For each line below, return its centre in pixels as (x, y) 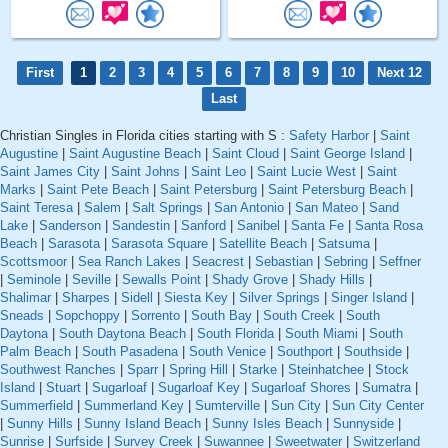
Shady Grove (250, 280)
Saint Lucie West (306, 172)
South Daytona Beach (122, 334)
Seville (91, 280)
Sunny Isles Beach (267, 424)
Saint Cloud (245, 154)
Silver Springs (279, 298)
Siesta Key (196, 298)
